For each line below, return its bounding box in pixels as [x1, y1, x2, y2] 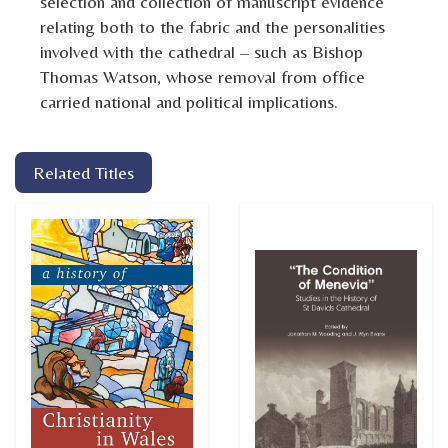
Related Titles [33, 162, 134, 184]
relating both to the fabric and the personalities [40, 16, 386, 38]
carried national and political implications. [40, 91, 339, 113]
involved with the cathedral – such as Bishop [40, 41, 364, 63]
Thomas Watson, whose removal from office [40, 66, 366, 88]
